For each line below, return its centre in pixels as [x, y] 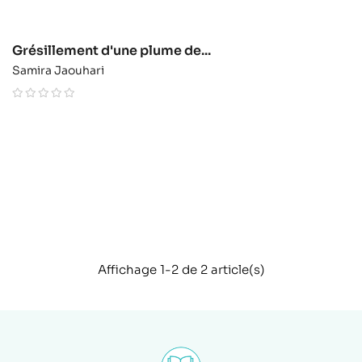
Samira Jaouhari [58, 71]
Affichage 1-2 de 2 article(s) [181, 270]
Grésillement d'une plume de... [112, 51]
